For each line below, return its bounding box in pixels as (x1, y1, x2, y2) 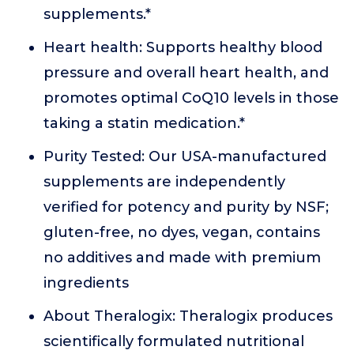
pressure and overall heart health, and (43, 64, 329, 81)
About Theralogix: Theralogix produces (43, 307, 333, 325)
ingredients (43, 274, 129, 292)
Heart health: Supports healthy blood (43, 39, 322, 56)
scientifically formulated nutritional (43, 333, 304, 350)
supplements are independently (43, 173, 285, 190)
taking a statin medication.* (43, 115, 245, 132)
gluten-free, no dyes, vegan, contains (43, 224, 320, 241)
